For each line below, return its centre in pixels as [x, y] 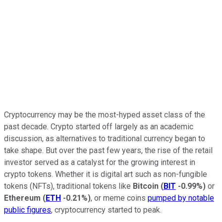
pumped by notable [181, 198]
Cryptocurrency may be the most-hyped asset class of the [105, 114]
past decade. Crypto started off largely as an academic [99, 126]
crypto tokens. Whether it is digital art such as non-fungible [106, 174]
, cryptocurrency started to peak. [106, 210]
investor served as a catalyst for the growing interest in [100, 162]
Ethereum [22, 198]
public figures [28, 210]
